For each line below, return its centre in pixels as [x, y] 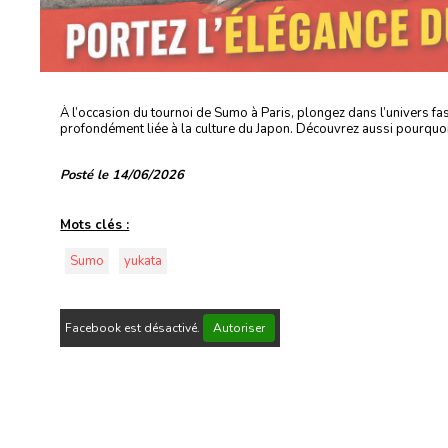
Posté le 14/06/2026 [122, 175]
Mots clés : [95, 225]
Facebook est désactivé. [134, 328]
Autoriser [239, 328]
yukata [143, 261]
